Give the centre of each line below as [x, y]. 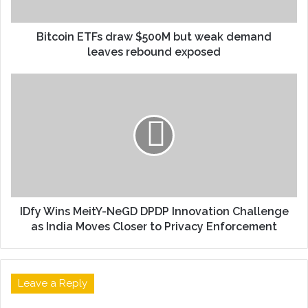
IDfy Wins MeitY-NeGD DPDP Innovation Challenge [154, 212]
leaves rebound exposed [154, 52]
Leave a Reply [53, 284]
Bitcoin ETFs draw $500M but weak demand [154, 37]
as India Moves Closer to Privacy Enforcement [154, 227]
